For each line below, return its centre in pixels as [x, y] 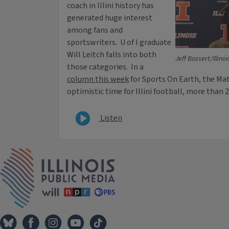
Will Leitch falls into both [112, 55]
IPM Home [133, 154]
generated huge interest [110, 18]
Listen [110, 118]
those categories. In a [105, 67]
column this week [98, 79]
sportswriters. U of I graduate [119, 43]
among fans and [95, 30]
